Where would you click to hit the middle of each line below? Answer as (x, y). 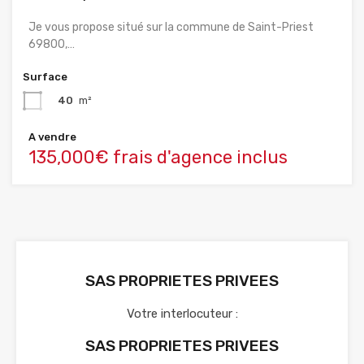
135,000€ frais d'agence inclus (158, 157)
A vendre (52, 136)
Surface (45, 76)
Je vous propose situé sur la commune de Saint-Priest (171, 27)
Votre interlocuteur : (182, 313)
